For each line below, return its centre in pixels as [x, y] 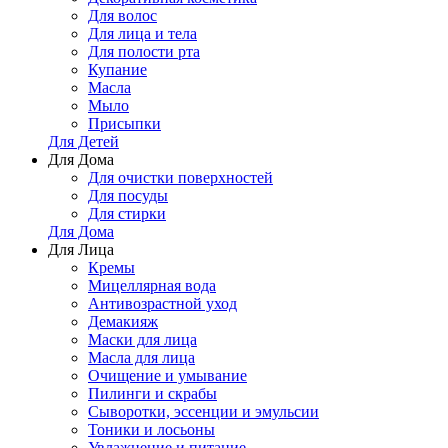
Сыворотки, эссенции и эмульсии [203, 411]
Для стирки [127, 213]
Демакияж [123, 321]
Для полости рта [144, 51]
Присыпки [124, 123]
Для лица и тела [142, 33]
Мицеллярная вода [152, 285]
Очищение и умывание [167, 375]
